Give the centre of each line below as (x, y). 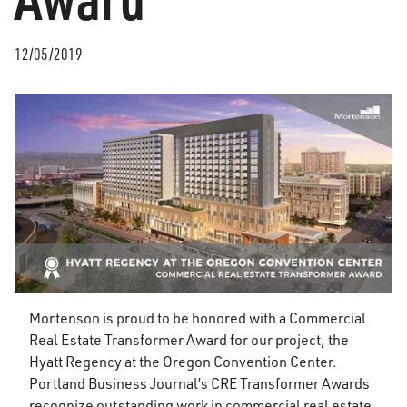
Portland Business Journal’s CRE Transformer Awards (199, 383)
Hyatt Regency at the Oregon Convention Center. (183, 361)
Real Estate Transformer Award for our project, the (189, 339)
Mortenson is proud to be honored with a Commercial (198, 318)
